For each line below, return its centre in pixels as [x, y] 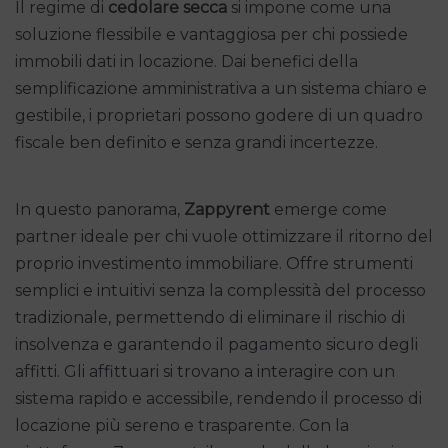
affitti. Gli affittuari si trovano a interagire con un [205, 371]
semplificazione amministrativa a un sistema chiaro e [221, 88]
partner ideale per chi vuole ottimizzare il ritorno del [224, 236]
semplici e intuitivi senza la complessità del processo [220, 290]
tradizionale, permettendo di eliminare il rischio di [210, 317]
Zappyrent [227, 209]
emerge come [328, 209]
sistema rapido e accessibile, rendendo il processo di [218, 398]
